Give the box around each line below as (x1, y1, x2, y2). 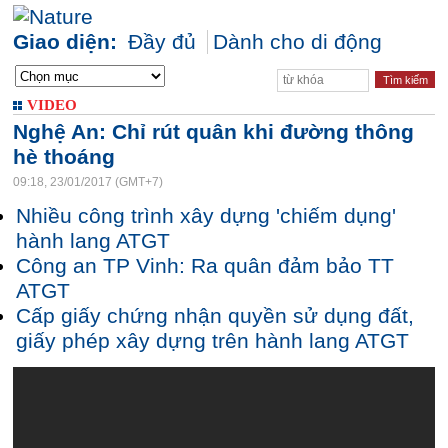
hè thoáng (13, 145, 115, 169)
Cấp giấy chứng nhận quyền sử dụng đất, (16, 304, 414, 328)
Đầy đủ (128, 30, 196, 54)
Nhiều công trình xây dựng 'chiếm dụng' (16, 204, 396, 228)
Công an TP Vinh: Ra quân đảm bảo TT (16, 254, 394, 278)
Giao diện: (13, 30, 117, 54)
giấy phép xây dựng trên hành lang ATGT (16, 329, 409, 353)
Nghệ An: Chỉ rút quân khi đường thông (13, 120, 414, 144)
